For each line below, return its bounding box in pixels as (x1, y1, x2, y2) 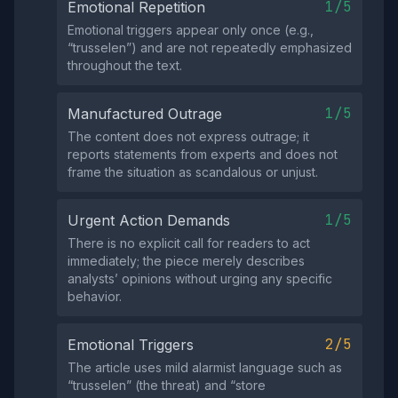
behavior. (68, 289, 122, 304)
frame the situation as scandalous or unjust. (68, 164, 318, 179)
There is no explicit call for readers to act (68, 235, 310, 251)
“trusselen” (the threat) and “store (68, 378, 266, 393)
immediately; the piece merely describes (68, 253, 305, 268)
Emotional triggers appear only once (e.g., (68, 22, 314, 37)
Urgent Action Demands (68, 211, 230, 229)
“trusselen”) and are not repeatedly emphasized (68, 40, 352, 55)
